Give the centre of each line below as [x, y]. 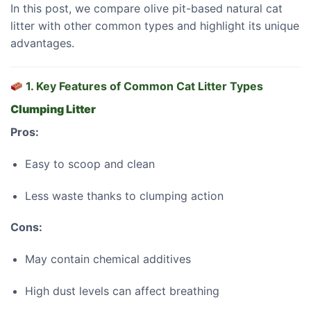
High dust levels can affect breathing [122, 291]
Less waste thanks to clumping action [124, 195]
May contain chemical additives [108, 259]
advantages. [42, 43]
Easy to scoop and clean [90, 163]
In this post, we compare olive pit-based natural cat [146, 9]
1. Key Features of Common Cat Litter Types [143, 86]
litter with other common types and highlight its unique [155, 26]
